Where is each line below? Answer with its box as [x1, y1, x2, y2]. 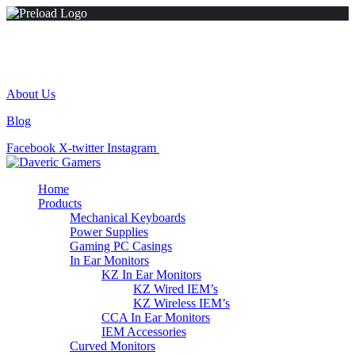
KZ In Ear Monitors [101, 268, 201, 281]
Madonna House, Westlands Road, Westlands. [38, 60, 269, 74]
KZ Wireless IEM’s [133, 296, 230, 310]
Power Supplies [70, 225, 148, 239]
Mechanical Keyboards [70, 211, 185, 224]
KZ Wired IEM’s [133, 282, 218, 296]
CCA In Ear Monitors [101, 311, 210, 324]
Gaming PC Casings [70, 239, 172, 253]
